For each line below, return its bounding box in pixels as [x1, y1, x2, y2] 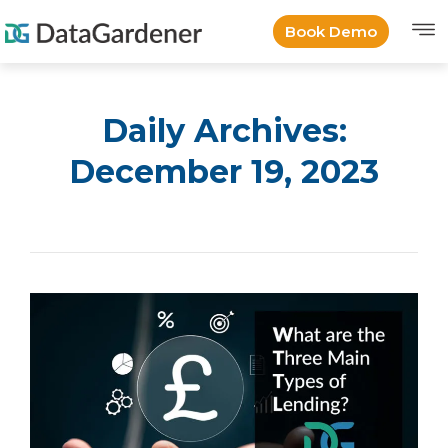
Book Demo [285, 21, 378, 41]
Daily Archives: [101, 111, 347, 150]
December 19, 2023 [69, 152, 379, 191]
